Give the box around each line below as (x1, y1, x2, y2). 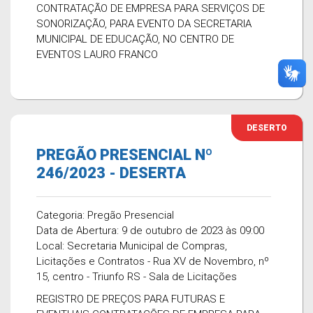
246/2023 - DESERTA (36, 164, 186, 182)
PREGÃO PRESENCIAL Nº (36, 146, 212, 163)
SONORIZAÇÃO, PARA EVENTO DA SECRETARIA (36, 17, 252, 30)
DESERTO (247, 123, 287, 133)
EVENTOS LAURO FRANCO (36, 48, 158, 61)
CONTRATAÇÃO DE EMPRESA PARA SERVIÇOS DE (36, 2, 265, 15)
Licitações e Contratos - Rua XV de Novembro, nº (36, 255, 269, 268)
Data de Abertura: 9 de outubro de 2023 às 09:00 (36, 224, 264, 237)
